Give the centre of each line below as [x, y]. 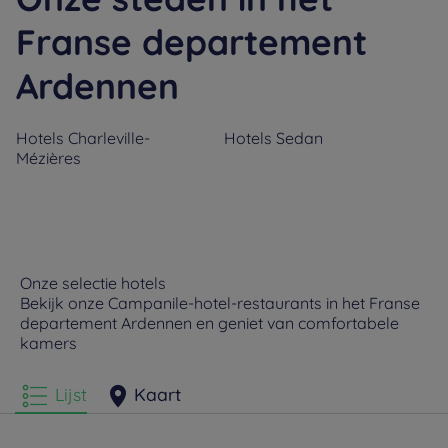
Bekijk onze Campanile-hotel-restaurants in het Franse [220, 303]
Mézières [48, 158]
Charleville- [109, 138]
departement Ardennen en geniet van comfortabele [209, 323]
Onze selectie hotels [93, 283]
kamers [48, 343]
